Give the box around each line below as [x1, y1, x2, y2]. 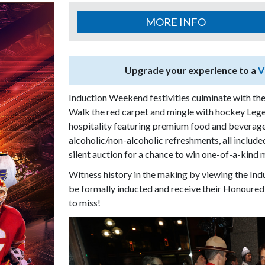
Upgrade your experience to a [125, 64, 258, 76]
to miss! [69, 197, 101, 208]
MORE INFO [146, 15, 206, 28]
